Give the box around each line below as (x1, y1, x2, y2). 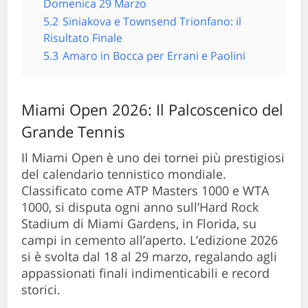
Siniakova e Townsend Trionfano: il (63, 13, 242, 29)
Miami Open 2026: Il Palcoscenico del (21, 98, 284, 120)
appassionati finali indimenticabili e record (21, 264, 270, 281)
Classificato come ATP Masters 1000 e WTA (21, 181, 269, 199)
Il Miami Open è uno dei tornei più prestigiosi (21, 148, 285, 166)
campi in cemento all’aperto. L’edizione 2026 (21, 231, 278, 248)
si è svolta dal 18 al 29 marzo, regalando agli (21, 247, 278, 265)
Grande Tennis (21, 120, 126, 142)
